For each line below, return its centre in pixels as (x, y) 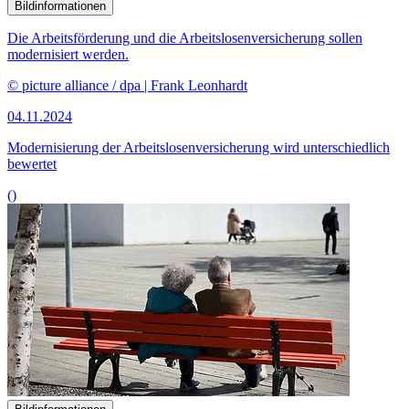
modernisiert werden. (68, 54)
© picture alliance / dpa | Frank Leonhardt (127, 85)
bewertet (32, 163)
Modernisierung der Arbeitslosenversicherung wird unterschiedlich (199, 147)
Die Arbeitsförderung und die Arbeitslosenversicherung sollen (185, 37)
